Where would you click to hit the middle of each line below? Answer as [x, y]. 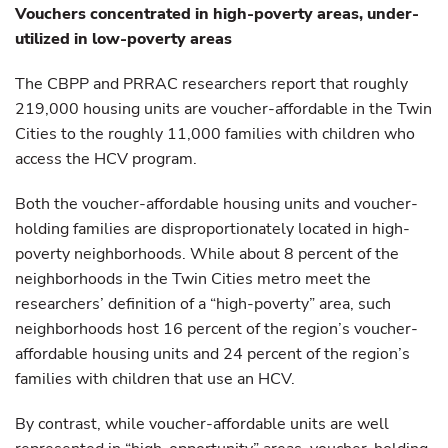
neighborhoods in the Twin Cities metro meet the [193, 279]
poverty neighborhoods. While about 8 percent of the [207, 254]
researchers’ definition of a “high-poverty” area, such [203, 304]
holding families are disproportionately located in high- [212, 229]
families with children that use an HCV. [155, 379]
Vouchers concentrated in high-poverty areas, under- [217, 14]
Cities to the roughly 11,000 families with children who [215, 134]
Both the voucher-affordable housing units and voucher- [216, 204]
